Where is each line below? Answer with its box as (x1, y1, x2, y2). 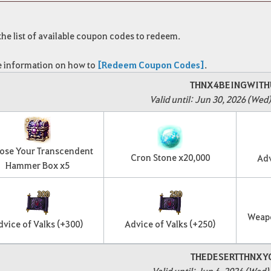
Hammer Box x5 (5, 158, 70, 171)
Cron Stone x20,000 (130, 151, 210, 163)
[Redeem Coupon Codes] (97, 58, 204, 71)
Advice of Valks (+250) (125, 217, 215, 230)
